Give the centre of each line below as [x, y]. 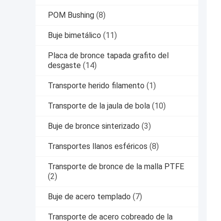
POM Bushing [71, 15]
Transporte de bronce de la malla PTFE [116, 167]
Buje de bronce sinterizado [94, 126]
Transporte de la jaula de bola [99, 106]
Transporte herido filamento [96, 86]
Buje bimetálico [74, 36]
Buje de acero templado [89, 197]
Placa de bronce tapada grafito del [108, 56]
